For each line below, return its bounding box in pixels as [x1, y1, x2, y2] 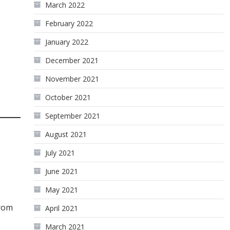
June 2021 [45, 166, 79, 176]
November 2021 [45, 74, 100, 84]
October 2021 [45, 92, 91, 102]
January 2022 [45, 37, 89, 47]
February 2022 [45, 18, 93, 28]
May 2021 [45, 185, 79, 195]
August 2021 [45, 129, 87, 139]
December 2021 [45, 55, 99, 65]
